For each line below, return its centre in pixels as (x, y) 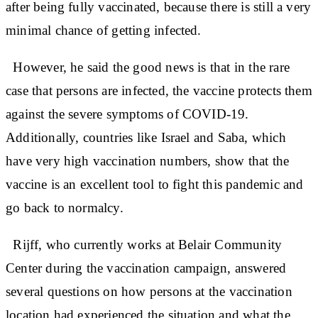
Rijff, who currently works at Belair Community (144, 244)
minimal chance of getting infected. (104, 30)
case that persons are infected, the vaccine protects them (159, 90)
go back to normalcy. (65, 207)
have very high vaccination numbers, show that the (148, 160)
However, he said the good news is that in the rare (148, 67)
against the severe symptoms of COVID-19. (127, 114)
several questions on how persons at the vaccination (149, 291)
